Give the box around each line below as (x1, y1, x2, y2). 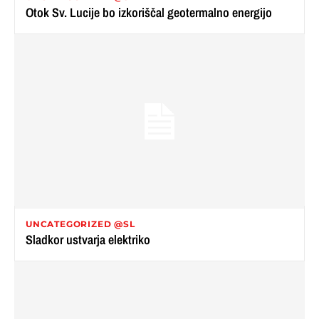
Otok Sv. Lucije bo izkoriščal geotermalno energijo (26, 3, 272, 21)
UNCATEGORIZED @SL (26, 218, 135, 229)
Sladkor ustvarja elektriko (26, 230, 150, 249)
